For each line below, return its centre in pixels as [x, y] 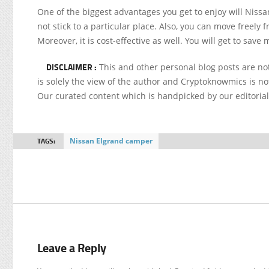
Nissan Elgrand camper [111, 141]
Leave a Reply [72, 248]
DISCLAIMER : [71, 67]
